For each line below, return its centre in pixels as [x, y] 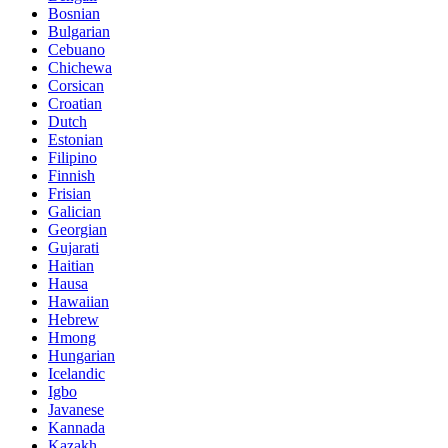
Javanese [76, 410]
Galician [74, 212]
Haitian [71, 266]
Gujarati [73, 248]
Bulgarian [79, 32]
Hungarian [81, 356]
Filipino [72, 158]
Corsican [76, 86]
